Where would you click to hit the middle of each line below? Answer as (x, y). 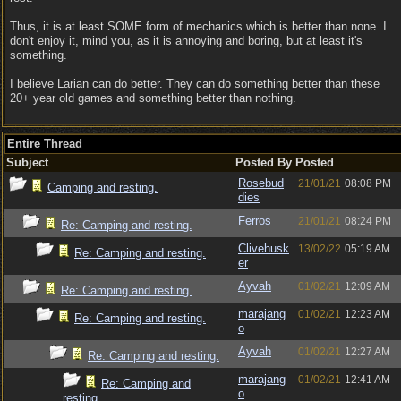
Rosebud (261, 183)
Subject (27, 162)
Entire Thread (45, 144)
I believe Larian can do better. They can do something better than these (195, 84)
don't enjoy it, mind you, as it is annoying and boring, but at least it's (186, 41)
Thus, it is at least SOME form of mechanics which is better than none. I (198, 26)
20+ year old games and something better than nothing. (153, 98)
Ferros (255, 221)
